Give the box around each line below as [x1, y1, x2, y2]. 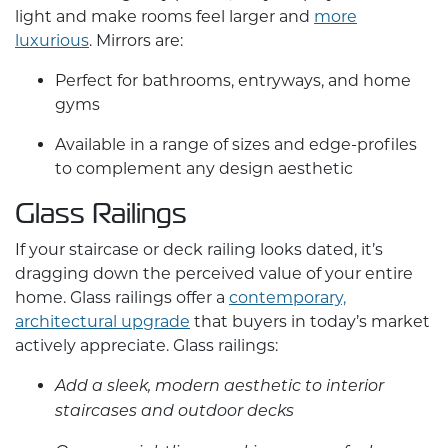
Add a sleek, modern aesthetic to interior [55, 379, 384, 396]
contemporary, [229, 288, 346, 308]
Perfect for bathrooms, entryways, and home [55, 71, 411, 91]
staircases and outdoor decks [55, 404, 294, 421]
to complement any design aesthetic [55, 159, 353, 179]
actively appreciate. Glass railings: [15, 336, 278, 356]
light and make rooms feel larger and [15, 7, 314, 27]
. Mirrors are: [89, 31, 183, 51]
